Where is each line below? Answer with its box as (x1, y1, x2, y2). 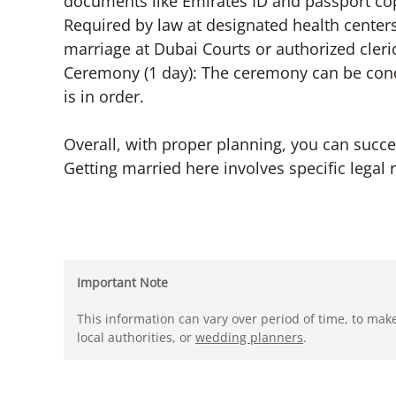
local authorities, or (77, 329, 195, 346)
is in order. (64, 86, 144, 107)
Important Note (77, 274, 168, 291)
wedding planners (195, 329, 303, 346)
